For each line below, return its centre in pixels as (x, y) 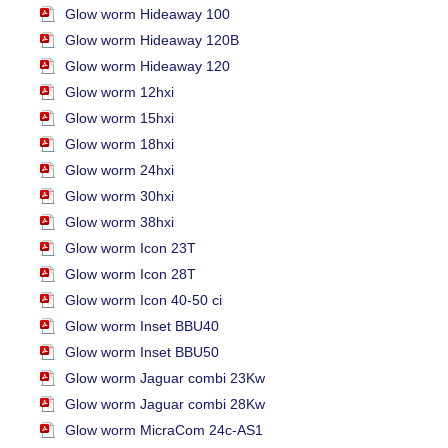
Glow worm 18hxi (119, 144)
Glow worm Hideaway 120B (152, 40)
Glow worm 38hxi (119, 222)
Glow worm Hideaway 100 (147, 14)
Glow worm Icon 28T (130, 274)
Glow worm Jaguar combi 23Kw (165, 378)
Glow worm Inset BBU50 (142, 352)
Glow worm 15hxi (119, 118)
